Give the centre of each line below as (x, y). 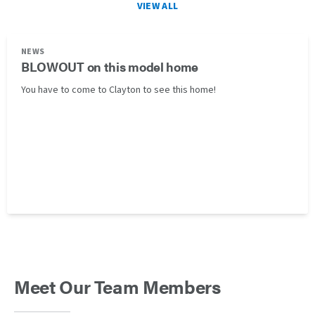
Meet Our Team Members (117, 287)
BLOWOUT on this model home (110, 66)
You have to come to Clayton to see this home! (118, 90)
